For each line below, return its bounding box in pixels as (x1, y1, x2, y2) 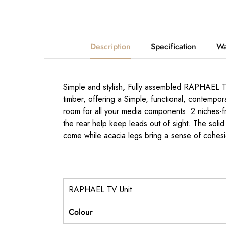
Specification (151, 41, 196, 53)
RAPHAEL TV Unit (68, 184, 132, 196)
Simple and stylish (63, 81, 123, 93)
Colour (68, 206, 93, 218)
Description (90, 41, 131, 53)
